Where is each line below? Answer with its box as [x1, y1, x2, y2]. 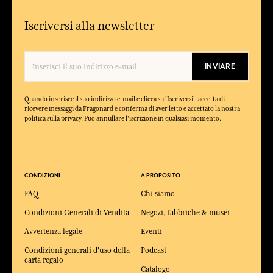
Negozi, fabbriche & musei [141, 208, 230, 217]
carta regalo [24, 255, 63, 264]
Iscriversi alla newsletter [24, 18, 154, 32]
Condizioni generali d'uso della [24, 246, 130, 255]
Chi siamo [141, 189, 175, 198]
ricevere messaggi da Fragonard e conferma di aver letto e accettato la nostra [24, 104, 240, 112]
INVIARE [205, 61, 235, 71]
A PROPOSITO [141, 171, 181, 179]
